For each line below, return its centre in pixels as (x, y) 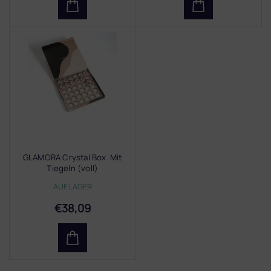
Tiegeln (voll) (73, 168)
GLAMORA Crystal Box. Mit (72, 158)
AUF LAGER (72, 187)
